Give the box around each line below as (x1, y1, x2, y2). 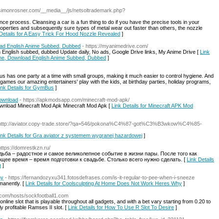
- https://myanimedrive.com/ (82, 43, 148, 49)
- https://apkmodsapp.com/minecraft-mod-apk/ (20, 97, 130, 103)
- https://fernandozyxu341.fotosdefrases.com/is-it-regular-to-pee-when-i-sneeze (5, 175, 195, 180)
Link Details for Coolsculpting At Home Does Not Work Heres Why (25, 180, 182, 186)
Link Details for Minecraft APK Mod (111, 103, 193, 109)
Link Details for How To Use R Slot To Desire (68, 204, 174, 210)
